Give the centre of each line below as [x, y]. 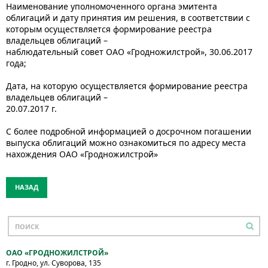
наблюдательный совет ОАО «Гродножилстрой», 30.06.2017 [129, 52]
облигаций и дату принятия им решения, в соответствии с [128, 18]
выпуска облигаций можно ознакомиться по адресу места [126, 143]
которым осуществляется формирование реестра [109, 29]
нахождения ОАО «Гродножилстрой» [84, 154]
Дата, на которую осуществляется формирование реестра [127, 86]
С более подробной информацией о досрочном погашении [129, 131]
